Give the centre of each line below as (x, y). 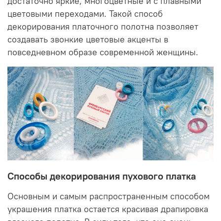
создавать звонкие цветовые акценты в (88, 39)
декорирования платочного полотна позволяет (103, 26)
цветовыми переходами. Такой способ (85, 14)
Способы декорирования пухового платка (102, 176)
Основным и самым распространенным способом (109, 197)
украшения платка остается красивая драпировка (108, 209)
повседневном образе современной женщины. (103, 52)
